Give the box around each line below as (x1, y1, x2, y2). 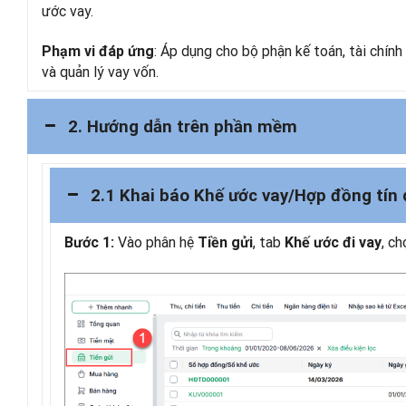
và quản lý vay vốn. (42, 63, 159, 81)
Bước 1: (64, 234, 114, 251)
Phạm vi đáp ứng (42, 43, 154, 60)
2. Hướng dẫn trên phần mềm (68, 117, 297, 137)
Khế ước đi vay (285, 234, 382, 251)
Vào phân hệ (114, 233, 198, 251)
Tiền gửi (198, 234, 253, 251)
